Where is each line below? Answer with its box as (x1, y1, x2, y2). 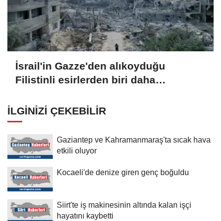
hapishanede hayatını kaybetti (15, 88, 166, 100)
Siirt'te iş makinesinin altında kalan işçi (57, 200, 191, 209)
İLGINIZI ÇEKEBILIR (7, 105, 106, 116)
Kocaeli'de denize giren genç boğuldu (57, 167, 189, 177)
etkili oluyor (57, 146, 97, 155)
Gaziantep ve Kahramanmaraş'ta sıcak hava (57, 135, 211, 144)
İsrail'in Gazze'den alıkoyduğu (15, 60, 165, 72)
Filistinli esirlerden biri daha (15, 74, 155, 86)
